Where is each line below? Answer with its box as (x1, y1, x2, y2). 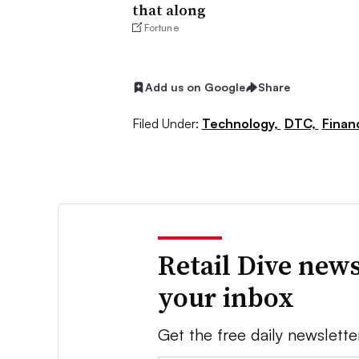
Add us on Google (144, 80, 245, 95)
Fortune (143, 22, 179, 34)
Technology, (201, 115, 281, 131)
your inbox (158, 278, 295, 316)
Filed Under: (131, 115, 199, 131)
